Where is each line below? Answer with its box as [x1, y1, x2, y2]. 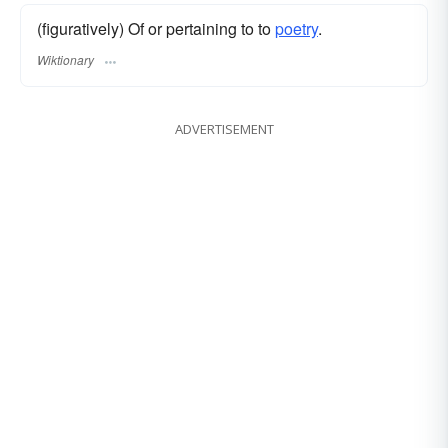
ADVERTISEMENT [174, 119, 274, 138]
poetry [275, 17, 318, 41]
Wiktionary [37, 50, 94, 68]
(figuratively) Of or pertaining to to [37, 17, 275, 41]
